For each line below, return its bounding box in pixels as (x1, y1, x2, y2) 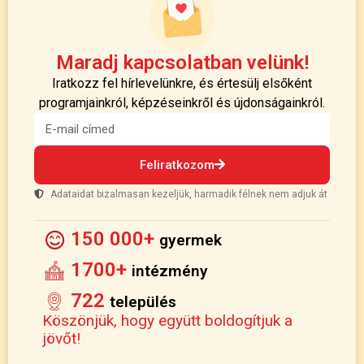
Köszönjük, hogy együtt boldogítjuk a (42, 310, 292, 330)
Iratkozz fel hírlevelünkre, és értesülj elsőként (52, 75, 312, 91)
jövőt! (42, 328, 80, 348)
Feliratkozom (139, 157, 214, 172)
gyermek (159, 230, 222, 249)
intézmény (132, 261, 208, 280)
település (110, 292, 176, 311)
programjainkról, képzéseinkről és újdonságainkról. (39, 94, 325, 110)
